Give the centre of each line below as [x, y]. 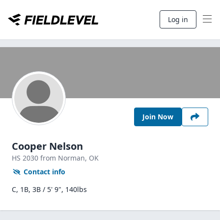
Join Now [158, 117]
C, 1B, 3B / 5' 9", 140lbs [49, 189]
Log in [178, 19]
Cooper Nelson [47, 146]
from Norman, [65, 158]
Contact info [44, 172]
